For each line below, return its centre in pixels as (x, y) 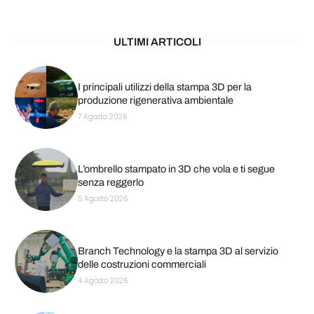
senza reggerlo (110, 183)
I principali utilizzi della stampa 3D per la (164, 87)
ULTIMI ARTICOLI (157, 42)
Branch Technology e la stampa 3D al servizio (178, 251)
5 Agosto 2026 (103, 199)
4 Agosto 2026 (103, 281)
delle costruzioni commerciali (142, 265)
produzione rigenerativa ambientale (155, 101)
